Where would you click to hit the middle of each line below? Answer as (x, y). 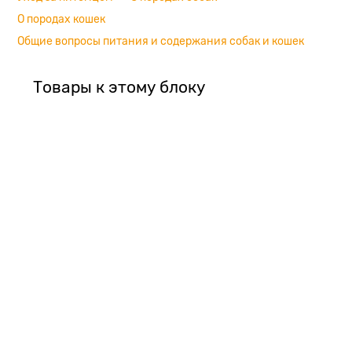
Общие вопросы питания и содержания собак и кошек (161, 41)
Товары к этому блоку (119, 88)
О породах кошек (61, 19)
